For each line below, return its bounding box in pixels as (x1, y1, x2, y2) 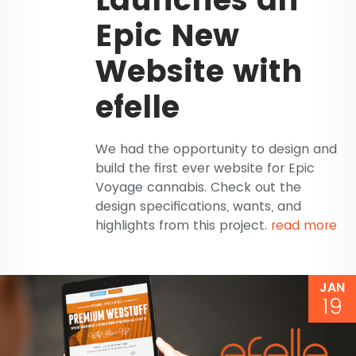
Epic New (95, 14, 239, 57)
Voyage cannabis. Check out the (95, 178, 301, 197)
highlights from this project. (95, 216, 271, 235)
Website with (95, 50, 303, 93)
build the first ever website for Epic (95, 159, 315, 178)
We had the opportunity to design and (95, 140, 337, 159)
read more (271, 216, 337, 235)
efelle (95, 86, 180, 129)
